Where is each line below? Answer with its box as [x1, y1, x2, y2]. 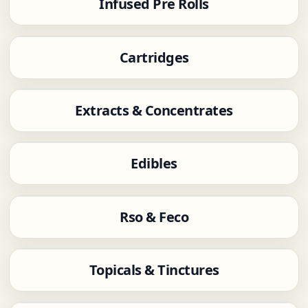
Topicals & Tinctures [89, 261, 219, 280]
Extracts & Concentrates [75, 101, 233, 120]
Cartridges [119, 47, 189, 67]
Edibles [131, 154, 177, 173]
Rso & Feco [120, 207, 188, 226]
